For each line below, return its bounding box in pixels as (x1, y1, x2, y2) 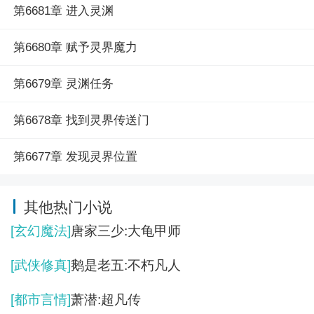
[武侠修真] (11, 258, 71, 273)
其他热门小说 (23, 198, 112, 215)
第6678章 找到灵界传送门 (13, 114, 149, 128)
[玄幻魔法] (11, 224, 71, 239)
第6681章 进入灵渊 (13, 4, 114, 18)
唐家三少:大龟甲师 (71, 224, 181, 239)
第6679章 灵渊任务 (13, 77, 114, 91)
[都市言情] (11, 292, 71, 308)
